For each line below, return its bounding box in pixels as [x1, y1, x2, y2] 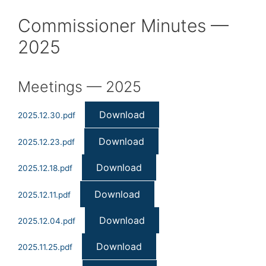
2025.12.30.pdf [18, 110, 75, 121]
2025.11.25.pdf [18, 242, 72, 252]
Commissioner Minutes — [18, 15, 229, 37]
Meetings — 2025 [18, 78, 141, 96]
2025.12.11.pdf [18, 189, 71, 199]
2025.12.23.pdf [18, 137, 75, 147]
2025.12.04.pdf [18, 216, 75, 226]
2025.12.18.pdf [18, 163, 72, 173]
